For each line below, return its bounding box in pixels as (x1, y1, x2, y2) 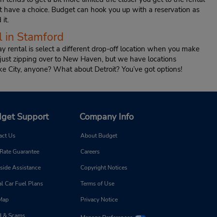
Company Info (79, 111, 134, 123)
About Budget (80, 132, 117, 140)
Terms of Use (80, 180, 114, 188)
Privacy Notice (80, 196, 118, 204)
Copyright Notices (80, 164, 127, 172)
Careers (80, 148, 100, 156)
